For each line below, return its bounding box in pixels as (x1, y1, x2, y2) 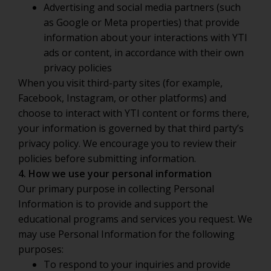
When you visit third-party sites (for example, (18, 76, 223, 90)
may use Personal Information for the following (18, 227, 235, 241)
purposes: (18, 243, 64, 256)
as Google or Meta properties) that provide (44, 16, 240, 29)
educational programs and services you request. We (18, 212, 252, 226)
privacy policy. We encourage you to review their (18, 137, 237, 150)
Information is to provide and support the (18, 197, 208, 211)
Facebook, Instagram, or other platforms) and (18, 91, 226, 105)
